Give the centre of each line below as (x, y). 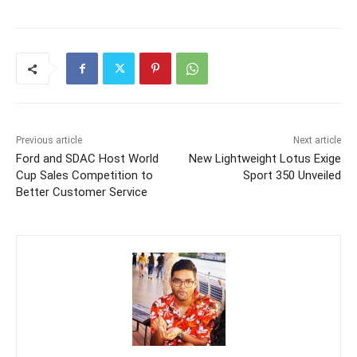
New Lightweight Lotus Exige (265, 159)
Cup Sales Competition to (84, 176)
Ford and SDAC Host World (87, 159)
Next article (317, 141)
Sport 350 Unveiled (292, 176)
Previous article (49, 141)
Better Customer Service (82, 192)
